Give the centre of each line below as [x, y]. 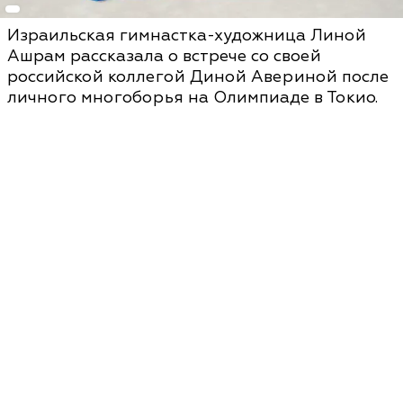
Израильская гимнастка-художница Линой [187, 36]
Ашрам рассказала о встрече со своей [164, 56]
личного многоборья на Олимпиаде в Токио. [193, 98]
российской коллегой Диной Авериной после [198, 77]
